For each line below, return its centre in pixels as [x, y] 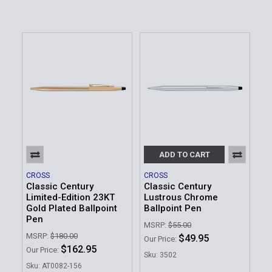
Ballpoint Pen [173, 208]
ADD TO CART [184, 154]
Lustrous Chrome [181, 197]
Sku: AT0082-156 [54, 266]
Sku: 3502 [160, 255]
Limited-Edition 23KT [70, 197]
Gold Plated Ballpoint [72, 208]
